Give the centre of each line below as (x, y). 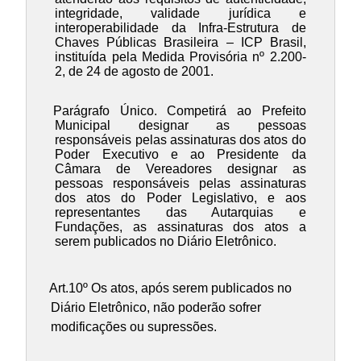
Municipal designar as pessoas (180, 126)
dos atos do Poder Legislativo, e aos (180, 198)
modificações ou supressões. (133, 326)
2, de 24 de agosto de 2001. (135, 72)
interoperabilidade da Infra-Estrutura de (180, 28)
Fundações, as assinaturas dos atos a (180, 227)
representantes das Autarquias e (180, 213)
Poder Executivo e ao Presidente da (180, 155)
